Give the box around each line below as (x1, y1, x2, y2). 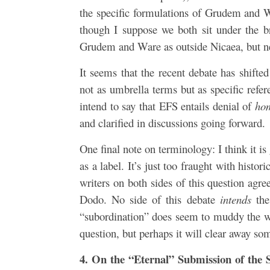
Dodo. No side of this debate (80, 191, 220, 207)
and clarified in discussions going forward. (80, 115, 265, 130)
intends (219, 191, 251, 207)
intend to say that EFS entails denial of (80, 98, 256, 113)
